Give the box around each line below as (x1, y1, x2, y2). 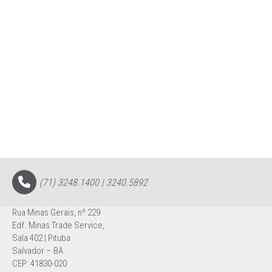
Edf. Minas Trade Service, (12, 220, 104, 231)
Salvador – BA (12, 245, 63, 256)
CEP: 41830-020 (12, 258, 67, 269)
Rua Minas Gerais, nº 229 (12, 207, 100, 218)
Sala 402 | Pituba (12, 233, 70, 243)
